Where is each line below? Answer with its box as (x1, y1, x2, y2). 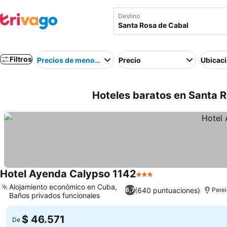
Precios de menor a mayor (37, 55, 127, 64)
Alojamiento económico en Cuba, (9, 182, 117, 191)
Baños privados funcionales (9, 191, 100, 200)
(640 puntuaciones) (135, 185, 201, 195)
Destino (118, 12, 140, 20)
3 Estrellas (136, 174, 176, 184)
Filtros (10, 55, 32, 63)
